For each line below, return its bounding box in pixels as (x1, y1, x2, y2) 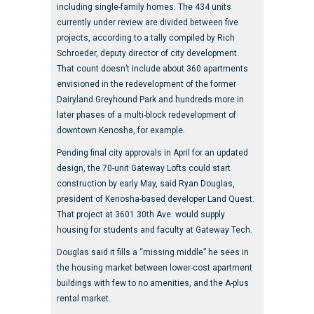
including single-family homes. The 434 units (56, 1, 231, 12)
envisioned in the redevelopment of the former (56, 78, 236, 89)
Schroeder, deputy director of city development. (56, 48, 239, 58)
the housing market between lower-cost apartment (56, 262, 252, 273)
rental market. (56, 293, 111, 303)
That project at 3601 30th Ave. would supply (56, 209, 225, 219)
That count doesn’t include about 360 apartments (56, 63, 248, 74)
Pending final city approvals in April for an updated (56, 147, 248, 158)
